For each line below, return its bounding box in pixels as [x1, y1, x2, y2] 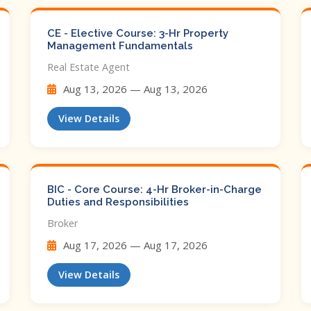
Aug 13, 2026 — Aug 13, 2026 [60, 82, 208, 96]
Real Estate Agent [47, 60, 130, 74]
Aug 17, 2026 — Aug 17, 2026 [60, 238, 208, 252]
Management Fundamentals [47, 40, 193, 52]
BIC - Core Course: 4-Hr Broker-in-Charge [47, 183, 262, 196]
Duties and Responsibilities [47, 196, 189, 208]
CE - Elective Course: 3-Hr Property [47, 27, 228, 40]
